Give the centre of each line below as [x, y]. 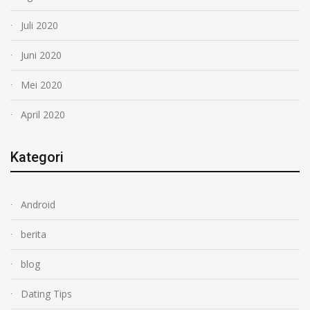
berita [34, 234]
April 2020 [43, 114]
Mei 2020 [42, 84]
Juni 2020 [41, 55]
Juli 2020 [39, 25]
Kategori [37, 157]
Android [38, 204]
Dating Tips [46, 293]
